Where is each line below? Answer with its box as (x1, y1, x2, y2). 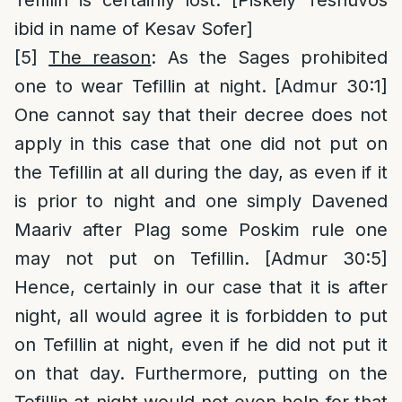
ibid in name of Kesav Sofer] (14, 18, 253, 39)
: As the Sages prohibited (151, 47, 389, 68)
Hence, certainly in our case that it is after (14, 276, 388, 298)
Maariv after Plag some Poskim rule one (14, 219, 388, 240)
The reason (48, 47, 152, 68)
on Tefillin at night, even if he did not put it (14, 334, 388, 355)
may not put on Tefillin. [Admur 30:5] (14, 248, 388, 269)
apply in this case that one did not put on (14, 133, 388, 154)
